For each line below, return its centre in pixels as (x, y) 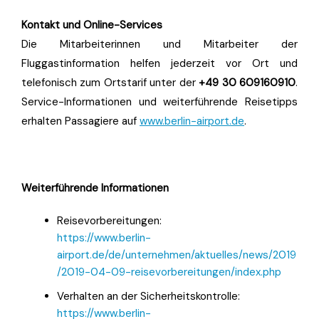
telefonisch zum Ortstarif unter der (110, 83)
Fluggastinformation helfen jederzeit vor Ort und (159, 63)
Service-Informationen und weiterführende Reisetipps (159, 102)
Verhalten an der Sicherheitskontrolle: (148, 296)
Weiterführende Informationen (95, 188)
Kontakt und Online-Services (92, 25)
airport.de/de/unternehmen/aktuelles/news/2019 (177, 255)
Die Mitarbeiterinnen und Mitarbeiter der (159, 44)
